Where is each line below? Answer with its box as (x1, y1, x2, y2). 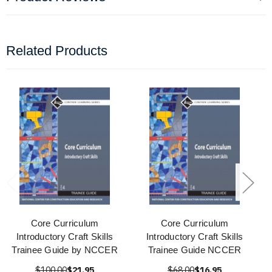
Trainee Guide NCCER (148, 245, 242, 256)
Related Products (6, 43, 107, 59)
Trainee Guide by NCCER (12, 245, 118, 256)
